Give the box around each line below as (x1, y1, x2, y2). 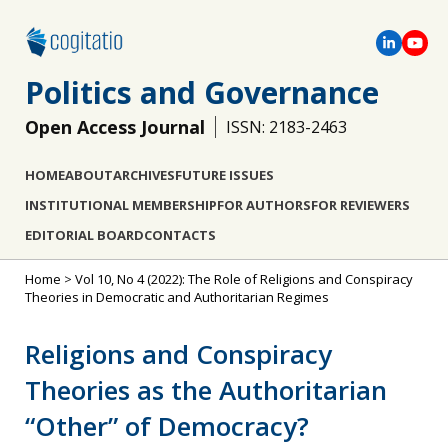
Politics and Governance (25, 72, 379, 113)
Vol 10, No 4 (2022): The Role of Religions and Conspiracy (75, 270, 413, 288)
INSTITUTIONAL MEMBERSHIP (25, 196, 217, 214)
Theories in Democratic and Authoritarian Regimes (25, 288, 329, 306)
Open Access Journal (25, 115, 205, 139)
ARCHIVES (113, 166, 175, 184)
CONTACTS (144, 226, 216, 244)
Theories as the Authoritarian (25, 372, 387, 408)
